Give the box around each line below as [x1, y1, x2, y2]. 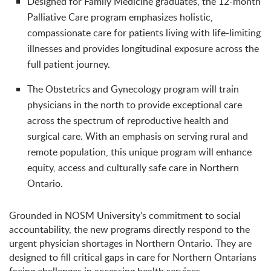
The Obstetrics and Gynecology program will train [27, 82, 239, 96]
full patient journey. [27, 57, 110, 71]
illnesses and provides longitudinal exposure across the [27, 42, 259, 55]
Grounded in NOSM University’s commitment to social [9, 209, 241, 222]
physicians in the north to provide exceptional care [27, 98, 242, 111]
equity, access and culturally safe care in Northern [27, 161, 239, 174]
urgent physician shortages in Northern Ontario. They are [9, 237, 252, 250]
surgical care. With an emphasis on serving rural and [27, 129, 248, 143]
